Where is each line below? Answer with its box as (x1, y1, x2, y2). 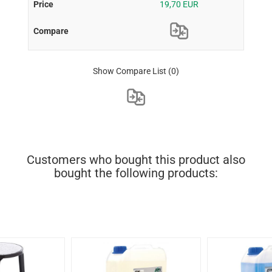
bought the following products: (54, 165, 218, 180)
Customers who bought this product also (27, 152, 245, 167)
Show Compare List (92, 66, 166, 76)
